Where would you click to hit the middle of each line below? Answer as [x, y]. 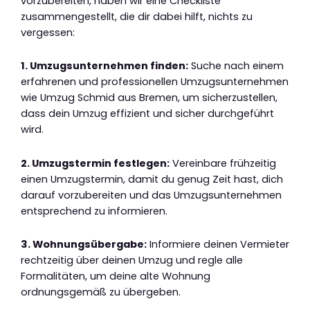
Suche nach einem [236, 66]
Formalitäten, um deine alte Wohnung [116, 276]
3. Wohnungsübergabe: [84, 245]
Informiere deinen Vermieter [218, 245]
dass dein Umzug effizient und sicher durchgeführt [147, 114]
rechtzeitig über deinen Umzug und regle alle [132, 261]
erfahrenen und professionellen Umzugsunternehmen [155, 82]
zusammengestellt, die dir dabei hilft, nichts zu [137, 16]
